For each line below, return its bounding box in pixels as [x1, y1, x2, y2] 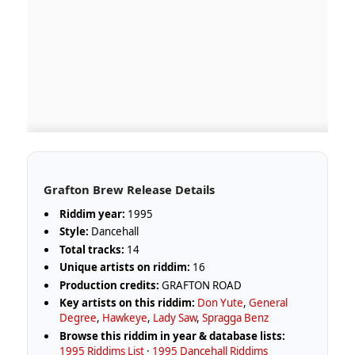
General [249, 296, 288, 311]
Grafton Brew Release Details [43, 181, 215, 197]
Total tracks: [59, 242, 125, 257]
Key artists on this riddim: [59, 296, 196, 311]
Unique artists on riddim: [59, 260, 191, 275]
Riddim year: [59, 206, 126, 221]
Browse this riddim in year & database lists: [59, 328, 286, 343]
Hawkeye [102, 311, 148, 326]
